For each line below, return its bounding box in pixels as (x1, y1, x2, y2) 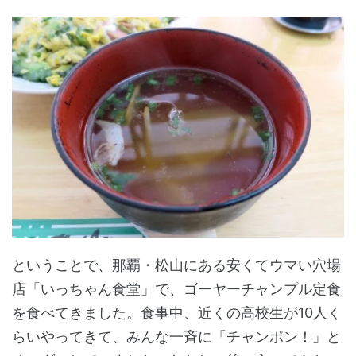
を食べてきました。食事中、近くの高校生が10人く (12, 304, 342, 322)
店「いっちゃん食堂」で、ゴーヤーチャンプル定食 (12, 281, 341, 298)
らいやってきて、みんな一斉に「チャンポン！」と (12, 328, 341, 346)
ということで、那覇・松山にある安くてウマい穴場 (12, 257, 341, 274)
